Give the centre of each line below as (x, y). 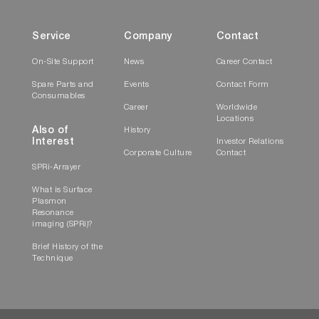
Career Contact (244, 63)
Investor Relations (250, 142)
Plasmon (49, 202)
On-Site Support (63, 63)
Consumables (59, 97)
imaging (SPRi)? (62, 225)
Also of (51, 131)
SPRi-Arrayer (56, 168)
